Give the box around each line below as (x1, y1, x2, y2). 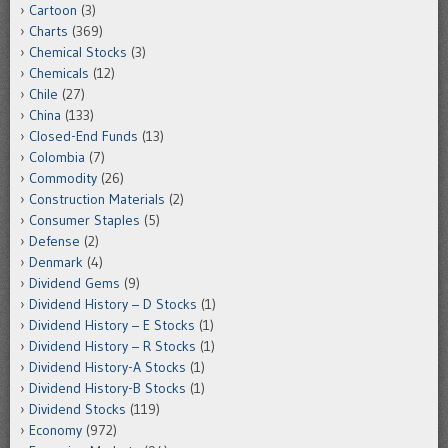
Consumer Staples (29, 211, 140, 230)
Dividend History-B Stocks (29, 379, 186, 398)
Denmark (29, 253, 83, 272)
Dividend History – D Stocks (29, 295, 197, 314)
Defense (29, 232, 80, 251)
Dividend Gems (29, 274, 120, 293)
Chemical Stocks (29, 43, 127, 62)
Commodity (29, 169, 97, 188)
